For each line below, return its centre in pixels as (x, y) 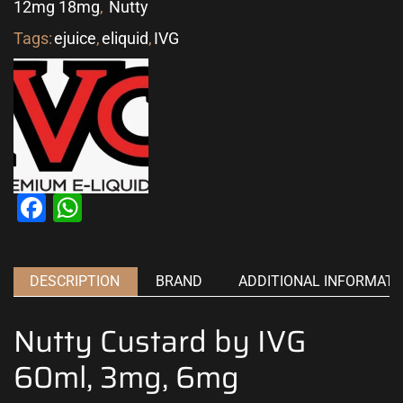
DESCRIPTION (75, 281)
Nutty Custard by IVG (160, 341)
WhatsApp (148, 207)
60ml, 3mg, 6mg (126, 377)
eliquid (125, 38)
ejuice (75, 38)
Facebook (108, 207)
